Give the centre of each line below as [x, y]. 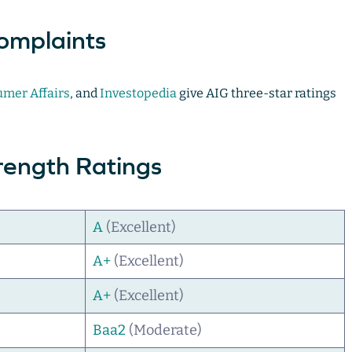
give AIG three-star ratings [256, 93]
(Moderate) [163, 330]
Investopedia [138, 93]
